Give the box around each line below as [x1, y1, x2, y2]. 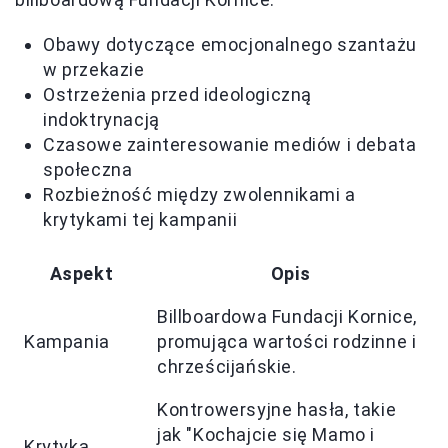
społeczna [43, 159, 133, 181]
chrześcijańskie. [157, 356, 297, 378]
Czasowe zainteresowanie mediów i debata [43, 134, 417, 156]
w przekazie [43, 59, 145, 81]
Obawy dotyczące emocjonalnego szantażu [43, 34, 417, 56]
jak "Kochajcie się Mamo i [157, 424, 376, 446]
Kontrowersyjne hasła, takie [157, 399, 397, 421]
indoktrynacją [43, 109, 160, 131]
